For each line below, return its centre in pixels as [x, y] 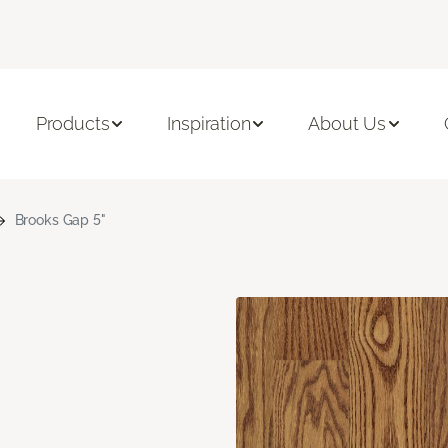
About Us [347, 124]
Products [72, 124]
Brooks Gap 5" [60, 219]
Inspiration [209, 124]
